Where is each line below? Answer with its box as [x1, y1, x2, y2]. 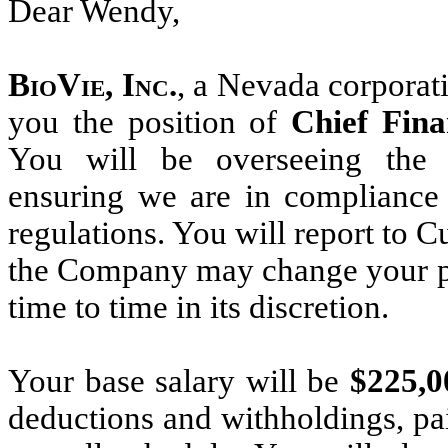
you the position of [8, 104, 292, 140]
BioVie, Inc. [8, 67, 177, 103]
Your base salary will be [8, 363, 350, 399]
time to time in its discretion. [8, 289, 389, 325]
